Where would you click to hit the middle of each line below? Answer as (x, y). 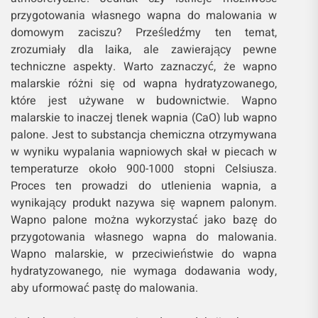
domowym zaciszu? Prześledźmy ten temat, (144, 33)
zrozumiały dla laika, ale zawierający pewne (144, 50)
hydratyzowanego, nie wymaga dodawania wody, (144, 272)
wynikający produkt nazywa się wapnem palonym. (144, 203)
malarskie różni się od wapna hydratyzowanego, (144, 84)
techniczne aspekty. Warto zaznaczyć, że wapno (144, 67)
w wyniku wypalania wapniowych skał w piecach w (144, 152)
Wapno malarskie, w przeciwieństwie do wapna (144, 254)
